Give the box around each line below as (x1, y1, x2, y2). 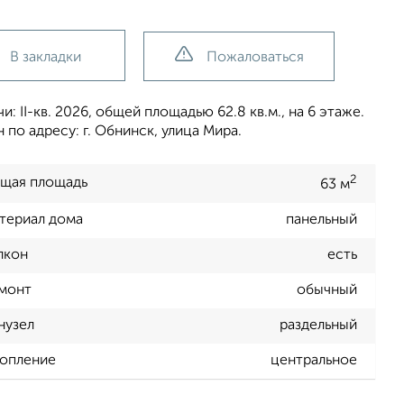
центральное (271, 353, 357, 369)
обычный (297, 283, 357, 298)
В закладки (10, 50, 81, 65)
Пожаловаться (206, 50, 304, 65)
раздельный (280, 318, 357, 334)
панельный (286, 213, 357, 228)
